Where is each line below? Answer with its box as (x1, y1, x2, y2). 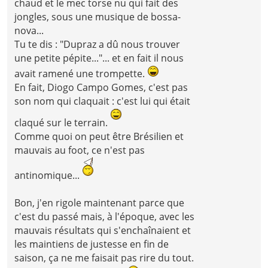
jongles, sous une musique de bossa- (14, 10, 181, 24)
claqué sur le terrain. (14, 116, 111, 130)
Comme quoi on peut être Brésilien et (14, 130, 184, 144)
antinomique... (14, 169, 83, 182)
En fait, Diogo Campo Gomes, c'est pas (14, 81, 188, 95)
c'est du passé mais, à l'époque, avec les (14, 210, 195, 224)
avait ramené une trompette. (14, 67, 148, 81)
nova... (14, 24, 44, 38)
